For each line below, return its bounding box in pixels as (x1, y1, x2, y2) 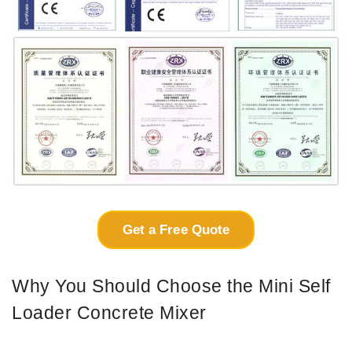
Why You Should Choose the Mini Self (12, 275, 331, 296)
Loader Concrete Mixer (12, 302, 207, 323)
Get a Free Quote (122, 222, 230, 237)
